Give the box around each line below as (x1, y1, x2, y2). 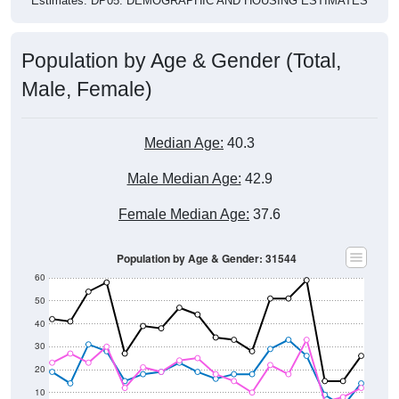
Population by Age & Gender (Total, (21, 28, 341, 52)
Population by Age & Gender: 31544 (117, 230, 297, 246)
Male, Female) (21, 56, 152, 80)
